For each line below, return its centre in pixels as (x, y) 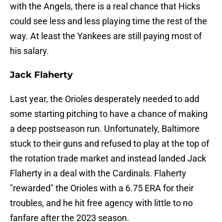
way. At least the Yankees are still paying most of (106, 36)
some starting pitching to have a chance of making (109, 114)
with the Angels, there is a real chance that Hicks (105, 6)
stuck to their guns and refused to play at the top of (110, 144)
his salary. (29, 51)
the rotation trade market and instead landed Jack (108, 159)
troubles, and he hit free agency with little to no (101, 203)
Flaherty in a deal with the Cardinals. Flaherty (98, 173)
